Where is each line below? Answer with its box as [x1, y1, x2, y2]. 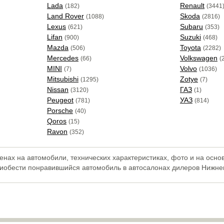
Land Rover [46, 12, 84, 20]
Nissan [46, 85, 68, 93]
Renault [179, 1, 204, 9]
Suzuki [179, 33, 201, 41]
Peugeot [46, 96, 73, 104]
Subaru [179, 22, 203, 30]
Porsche [46, 106, 73, 114]
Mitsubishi [46, 75, 78, 83]
